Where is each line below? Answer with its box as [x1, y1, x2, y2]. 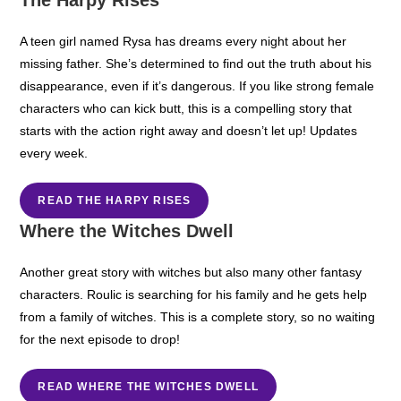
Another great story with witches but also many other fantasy [20, 264, 363, 279]
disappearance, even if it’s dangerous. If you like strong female [20, 78, 375, 93]
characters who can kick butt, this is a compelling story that [20, 100, 353, 115]
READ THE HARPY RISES [38, 193, 192, 207]
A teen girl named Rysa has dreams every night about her [20, 33, 347, 48]
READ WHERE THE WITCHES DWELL [38, 380, 260, 393]
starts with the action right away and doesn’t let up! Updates [20, 123, 358, 138]
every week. [20, 145, 89, 160]
